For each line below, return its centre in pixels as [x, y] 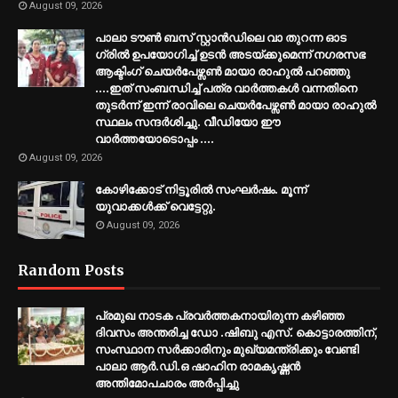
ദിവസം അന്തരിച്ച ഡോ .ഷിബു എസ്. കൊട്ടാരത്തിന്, [236, 333]
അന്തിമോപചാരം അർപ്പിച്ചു [167, 384]
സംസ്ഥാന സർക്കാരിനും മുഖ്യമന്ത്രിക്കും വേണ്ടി [227, 350]
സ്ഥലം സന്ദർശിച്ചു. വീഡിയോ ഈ [187, 123]
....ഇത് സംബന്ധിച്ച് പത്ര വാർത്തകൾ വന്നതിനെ [226, 89]
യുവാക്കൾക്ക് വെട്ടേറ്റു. [155, 207]
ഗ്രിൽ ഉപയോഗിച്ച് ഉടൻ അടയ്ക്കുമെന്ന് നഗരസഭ [230, 55]
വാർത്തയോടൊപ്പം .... [155, 139]
